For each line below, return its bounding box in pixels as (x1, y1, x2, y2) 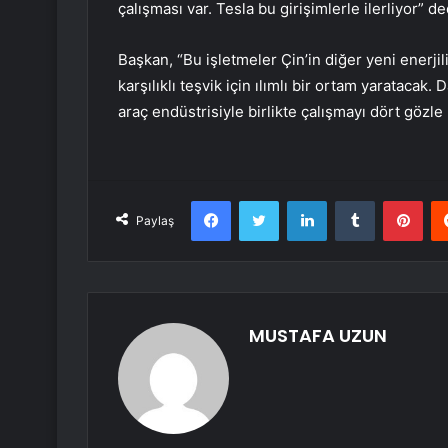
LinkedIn (326, 192, 378, 209)
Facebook (230, 192, 291, 209)
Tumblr (374, 192, 416, 209)
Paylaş (136, 213, 174, 229)
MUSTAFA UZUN (249, 323, 387, 349)
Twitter (278, 192, 322, 209)
